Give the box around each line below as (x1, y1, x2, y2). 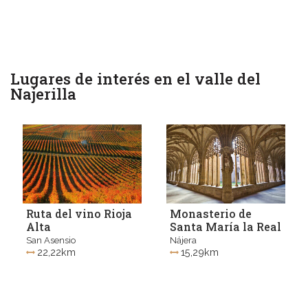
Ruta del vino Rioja (26, 206, 132, 221)
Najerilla (10, 83, 76, 104)
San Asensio (26, 235, 76, 246)
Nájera (170, 235, 197, 246)
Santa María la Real (170, 219, 281, 234)
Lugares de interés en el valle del (10, 68, 261, 89)
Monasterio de (170, 206, 252, 221)
